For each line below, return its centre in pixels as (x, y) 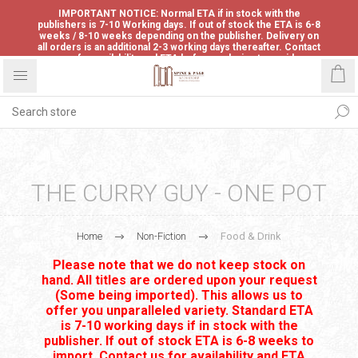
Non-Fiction (161, 236)
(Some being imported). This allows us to (179, 295)
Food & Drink (251, 236)
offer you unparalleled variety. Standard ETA (179, 310)
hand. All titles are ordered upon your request (179, 280)
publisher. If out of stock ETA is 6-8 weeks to (179, 341)
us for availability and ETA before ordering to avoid (179, 58)
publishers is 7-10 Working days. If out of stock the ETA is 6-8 (179, 25)
